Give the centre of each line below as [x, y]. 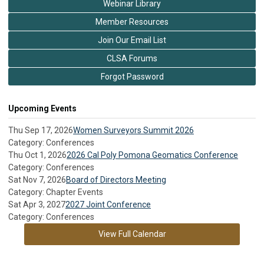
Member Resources [132, 22]
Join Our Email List [132, 40]
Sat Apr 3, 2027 [37, 204]
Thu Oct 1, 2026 [37, 155]
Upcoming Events [42, 108]
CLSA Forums [132, 58]
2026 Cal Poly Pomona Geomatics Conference [152, 155]
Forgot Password [132, 76]
